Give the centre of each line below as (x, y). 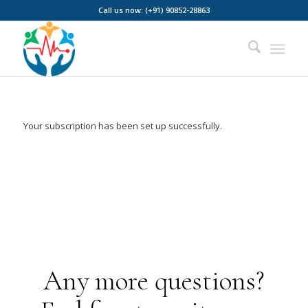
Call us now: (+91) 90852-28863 (154, 10)
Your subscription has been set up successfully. (122, 126)
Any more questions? (154, 281)
